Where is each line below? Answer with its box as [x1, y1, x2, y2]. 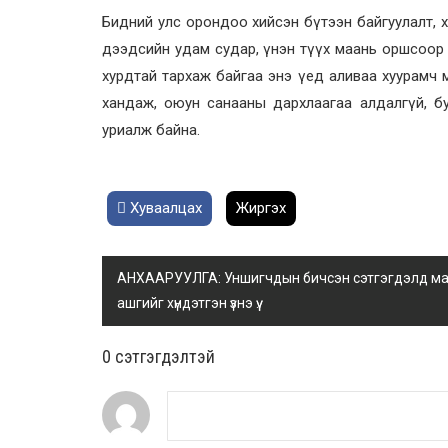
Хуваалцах [126, 198, 202, 217]
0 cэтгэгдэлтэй [102, 345, 215, 367]
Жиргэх [236, 198, 286, 217]
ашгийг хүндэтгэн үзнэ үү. [117, 294, 259, 311]
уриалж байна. [102, 120, 204, 139]
